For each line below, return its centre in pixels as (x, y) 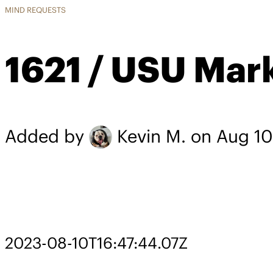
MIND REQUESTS (35, 10)
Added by (47, 136)
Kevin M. (152, 136)
